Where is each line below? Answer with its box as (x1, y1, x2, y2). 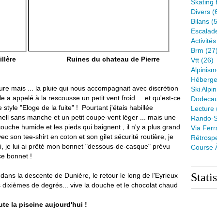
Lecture (191, 105, 214, 112)
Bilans (191, 17, 209, 25)
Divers (191, 8, 210, 15)
